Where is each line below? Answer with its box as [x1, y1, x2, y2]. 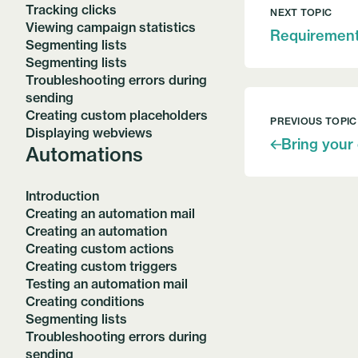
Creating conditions [26, 293, 145, 309]
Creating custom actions [26, 241, 174, 257]
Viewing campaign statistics [26, 19, 196, 35]
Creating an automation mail [26, 205, 195, 221]
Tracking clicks [26, 2, 117, 18]
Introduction [26, 188, 99, 204]
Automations [26, 142, 143, 166]
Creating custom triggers [26, 258, 177, 274]
